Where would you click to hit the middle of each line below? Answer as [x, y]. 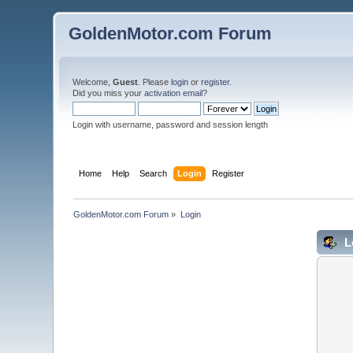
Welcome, [93, 82]
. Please [155, 82]
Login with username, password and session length [171, 124]
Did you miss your [109, 93]
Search [153, 173]
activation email [174, 93]
